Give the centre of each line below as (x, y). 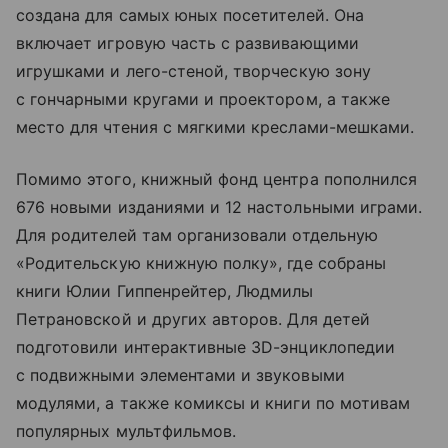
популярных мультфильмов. (126, 430)
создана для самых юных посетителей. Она (190, 14)
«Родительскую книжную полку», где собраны (201, 262)
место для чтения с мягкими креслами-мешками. (215, 126)
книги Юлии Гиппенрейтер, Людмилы (165, 290)
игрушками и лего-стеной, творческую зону (193, 70)
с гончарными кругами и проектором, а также (203, 98)
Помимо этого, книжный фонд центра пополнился (217, 178)
